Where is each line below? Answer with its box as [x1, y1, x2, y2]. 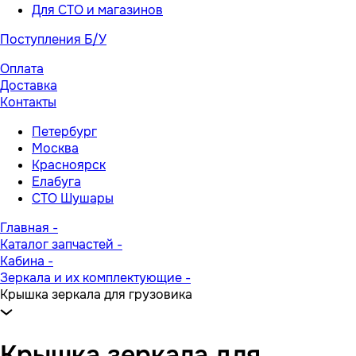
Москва [32, 140, 79, 157]
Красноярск [32, 157, 106, 173]
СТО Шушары [32, 190, 114, 207]
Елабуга [32, 173, 81, 190]
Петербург [32, 123, 97, 140]
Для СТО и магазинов [32, 2, 163, 18]
